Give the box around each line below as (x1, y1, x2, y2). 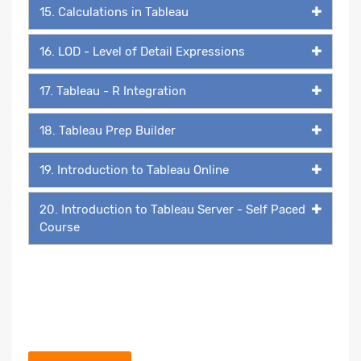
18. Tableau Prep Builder (39, 122, 176, 138)
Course (39, 219, 80, 234)
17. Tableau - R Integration (39, 83, 186, 98)
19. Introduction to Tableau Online (39, 162, 229, 177)
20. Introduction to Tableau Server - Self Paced (39, 201, 305, 217)
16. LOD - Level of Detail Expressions (39, 44, 245, 59)
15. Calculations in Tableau (39, 4, 189, 19)
